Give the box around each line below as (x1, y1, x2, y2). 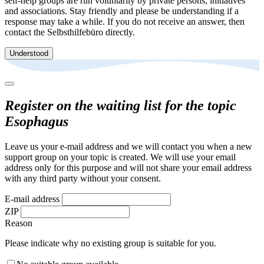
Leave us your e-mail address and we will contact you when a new (5, 141, 252, 151)
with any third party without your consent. (5, 173, 161, 183)
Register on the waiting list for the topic (5, 97, 236, 113)
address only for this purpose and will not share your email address (5, 162, 252, 173)
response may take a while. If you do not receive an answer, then (5, 16, 245, 27)
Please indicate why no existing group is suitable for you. (5, 237, 216, 248)
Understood (9, 49, 48, 58)
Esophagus (5, 113, 68, 129)
